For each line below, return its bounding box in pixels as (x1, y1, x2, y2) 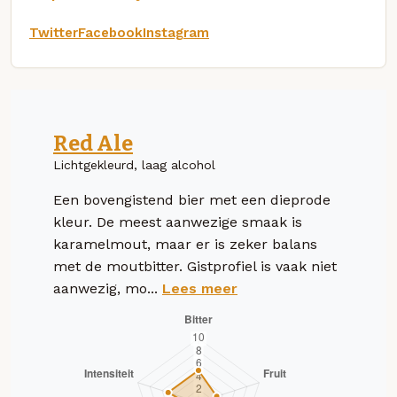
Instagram (143, 24, 209, 41)
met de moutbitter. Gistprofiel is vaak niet (53, 257, 337, 275)
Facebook (78, 24, 143, 41)
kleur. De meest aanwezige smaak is (53, 213, 302, 230)
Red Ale (53, 130, 133, 156)
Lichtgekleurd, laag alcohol (53, 157, 215, 172)
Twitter (29, 24, 78, 41)
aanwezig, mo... (53, 279, 162, 297)
